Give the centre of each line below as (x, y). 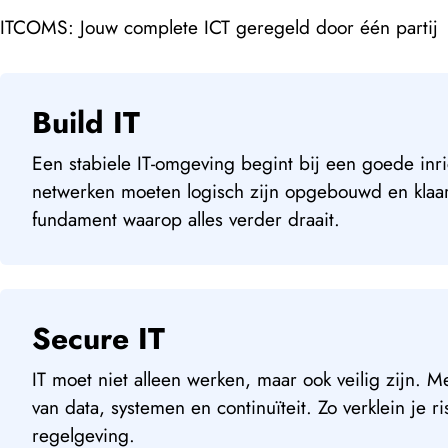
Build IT (86, 122)
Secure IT (98, 338)
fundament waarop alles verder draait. (186, 218)
